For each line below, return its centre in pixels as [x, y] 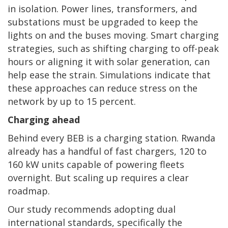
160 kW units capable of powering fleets [96, 164]
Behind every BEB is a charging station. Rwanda [111, 138]
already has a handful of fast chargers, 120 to [107, 151]
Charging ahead [45, 119]
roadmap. [30, 191]
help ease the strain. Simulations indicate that [109, 75]
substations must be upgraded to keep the [103, 22]
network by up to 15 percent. [73, 101]
